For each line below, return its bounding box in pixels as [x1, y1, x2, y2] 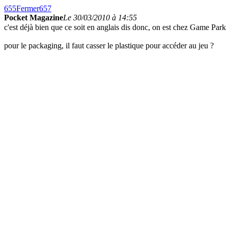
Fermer [16, 4, 39, 13]
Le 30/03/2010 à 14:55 [63, 13, 137, 22]
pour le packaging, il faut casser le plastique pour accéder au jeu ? [4, 41, 214, 50]
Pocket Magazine [4, 13, 63, 22]
